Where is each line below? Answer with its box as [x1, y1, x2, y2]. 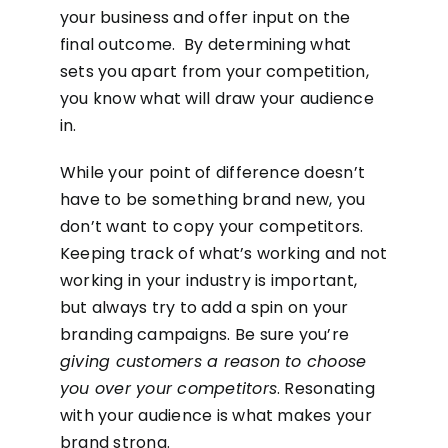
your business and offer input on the [59, 6, 351, 29]
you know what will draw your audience [59, 87, 374, 110]
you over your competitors [59, 377, 277, 400]
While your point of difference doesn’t [59, 161, 366, 184]
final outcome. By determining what [59, 33, 352, 56]
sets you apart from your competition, [59, 60, 369, 83]
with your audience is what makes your [59, 404, 372, 427]
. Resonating [277, 377, 375, 400]
